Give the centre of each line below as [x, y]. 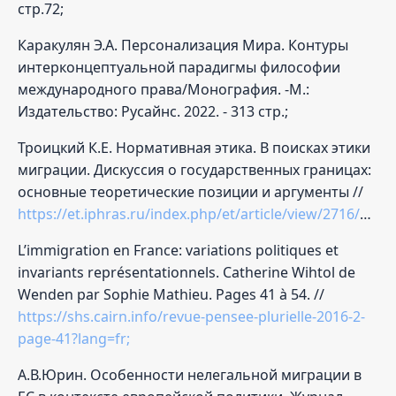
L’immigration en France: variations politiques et [178, 250]
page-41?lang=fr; [74, 338]
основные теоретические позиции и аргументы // [190, 191]
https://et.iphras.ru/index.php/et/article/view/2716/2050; [189, 213]
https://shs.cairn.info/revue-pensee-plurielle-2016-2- [191, 316]
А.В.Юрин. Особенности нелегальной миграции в [190, 374]
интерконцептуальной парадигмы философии [179, 67]
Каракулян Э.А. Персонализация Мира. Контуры [183, 45]
